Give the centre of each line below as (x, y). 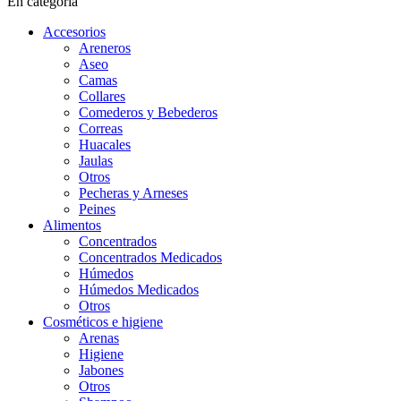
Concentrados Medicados (150, 257)
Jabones (101, 370)
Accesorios (74, 32)
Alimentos (72, 225)
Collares (102, 96)
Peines (97, 209)
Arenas (99, 338)
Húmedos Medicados (139, 290)
